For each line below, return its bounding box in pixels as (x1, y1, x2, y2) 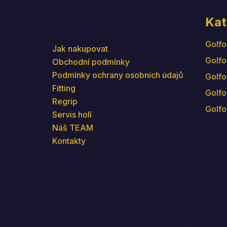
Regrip (52, 96, 78, 106)
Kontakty (52, 135, 86, 146)
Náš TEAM (52, 122, 93, 133)
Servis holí (52, 109, 92, 120)
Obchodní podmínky (52, 56, 130, 67)
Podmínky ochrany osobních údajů (52, 69, 183, 80)
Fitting (52, 83, 75, 93)
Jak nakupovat (52, 43, 108, 54)
